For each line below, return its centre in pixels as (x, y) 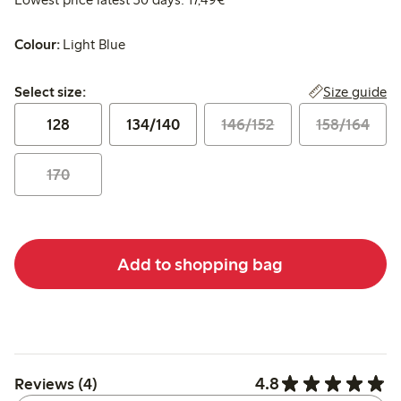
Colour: (37, 45)
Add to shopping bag (200, 264)
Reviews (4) (56, 384)
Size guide (354, 92)
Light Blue (94, 45)
